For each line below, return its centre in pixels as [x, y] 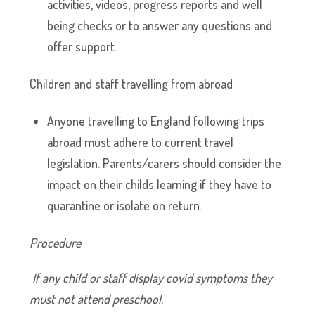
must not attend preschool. [97, 299]
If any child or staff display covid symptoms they [153, 278]
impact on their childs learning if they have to [160, 184]
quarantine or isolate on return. [125, 205]
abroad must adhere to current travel [141, 142]
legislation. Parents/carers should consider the [165, 163]
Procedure [57, 243]
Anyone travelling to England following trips [156, 121]
